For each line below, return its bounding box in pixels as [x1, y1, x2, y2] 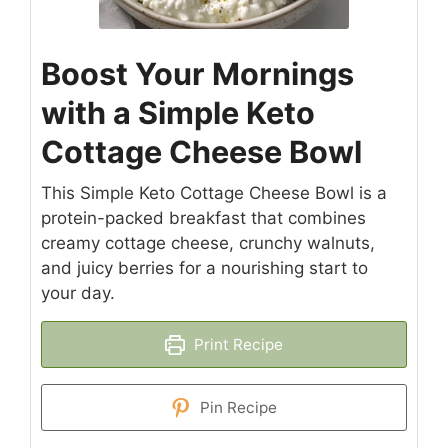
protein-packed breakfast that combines [41, 208, 366, 229]
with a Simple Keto [41, 94, 315, 132]
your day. [41, 283, 115, 304]
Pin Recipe [195, 398, 277, 418]
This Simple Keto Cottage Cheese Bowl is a [41, 183, 387, 204]
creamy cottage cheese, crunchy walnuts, [41, 233, 375, 254]
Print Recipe [189, 335, 283, 355]
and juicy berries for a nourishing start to [41, 258, 368, 279]
